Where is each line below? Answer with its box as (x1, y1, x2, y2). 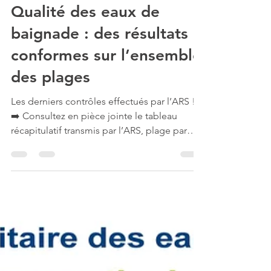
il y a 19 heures (11, 8, 59, 18)
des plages (11, 100, 90, 119)
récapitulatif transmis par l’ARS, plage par (11, 157, 187, 169)
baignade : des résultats (11, 57, 188, 76)
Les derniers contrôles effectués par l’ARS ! (11, 128, 195, 140)
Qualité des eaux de (11, 35, 160, 54)
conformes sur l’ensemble (11, 79, 201, 97)
